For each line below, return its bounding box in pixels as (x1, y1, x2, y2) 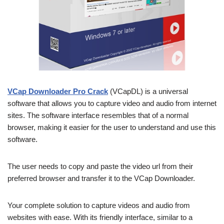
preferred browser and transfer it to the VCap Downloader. (7, 173, 195, 182)
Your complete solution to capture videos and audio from (7, 200, 190, 209)
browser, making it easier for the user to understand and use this (7, 122, 216, 131)
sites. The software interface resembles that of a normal (7, 110, 188, 119)
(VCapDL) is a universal (108, 86, 188, 95)
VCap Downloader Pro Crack (7, 86, 108, 95)
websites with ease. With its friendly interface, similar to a (7, 212, 192, 221)
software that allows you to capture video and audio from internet (7, 98, 216, 107)
